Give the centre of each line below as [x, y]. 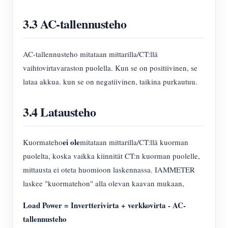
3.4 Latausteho [60, 112]
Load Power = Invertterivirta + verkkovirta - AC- [104, 205]
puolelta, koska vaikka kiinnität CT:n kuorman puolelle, [111, 156]
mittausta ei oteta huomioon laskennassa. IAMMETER [109, 170]
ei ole [71, 142]
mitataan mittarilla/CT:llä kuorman [134, 142]
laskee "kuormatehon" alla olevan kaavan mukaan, [104, 183]
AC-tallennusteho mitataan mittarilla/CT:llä [90, 54]
